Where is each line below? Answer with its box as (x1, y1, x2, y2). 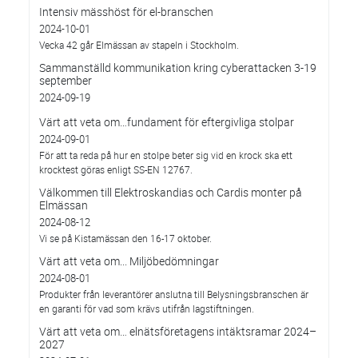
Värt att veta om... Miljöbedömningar (39, 253, 219, 268)
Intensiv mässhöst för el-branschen (39, 4, 213, 19)
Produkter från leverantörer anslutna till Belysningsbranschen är (39, 288, 308, 300)
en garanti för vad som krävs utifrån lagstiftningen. (39, 302, 254, 315)
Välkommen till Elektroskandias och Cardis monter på (39, 185, 302, 200)
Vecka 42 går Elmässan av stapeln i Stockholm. (39, 38, 239, 51)
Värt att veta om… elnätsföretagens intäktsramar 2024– (39, 324, 316, 339)
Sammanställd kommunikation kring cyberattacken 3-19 (39, 60, 316, 75)
